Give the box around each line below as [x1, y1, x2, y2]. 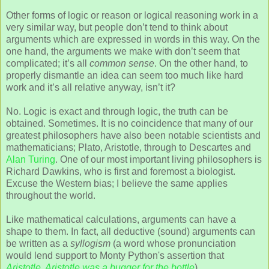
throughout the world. [6, 190, 95, 201]
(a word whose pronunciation [110, 238, 236, 249]
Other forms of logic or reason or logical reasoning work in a [6, 10, 258, 20]
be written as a [6, 238, 70, 249]
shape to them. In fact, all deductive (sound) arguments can [6, 226, 255, 237]
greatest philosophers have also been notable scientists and [6, 130, 261, 141]
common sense [89, 58, 154, 68]
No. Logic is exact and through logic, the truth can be [6, 106, 228, 116]
